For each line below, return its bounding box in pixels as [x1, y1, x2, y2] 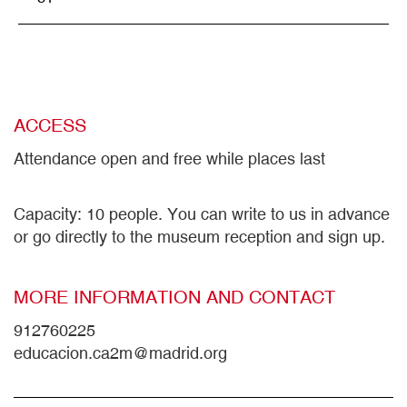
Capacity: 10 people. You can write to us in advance [14, 204, 390, 224]
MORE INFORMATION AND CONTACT [14, 286, 335, 308]
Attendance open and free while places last [14, 149, 325, 169]
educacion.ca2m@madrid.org [14, 343, 227, 363]
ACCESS [14, 114, 86, 136]
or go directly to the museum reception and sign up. [14, 227, 385, 247]
